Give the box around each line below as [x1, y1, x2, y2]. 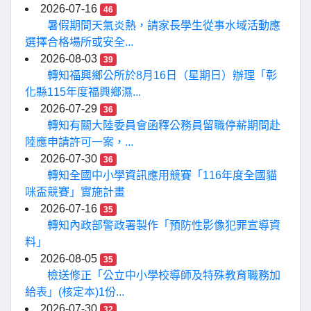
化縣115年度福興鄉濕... [25, 86, 141, 98]
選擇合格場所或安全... [25, 36, 133, 48]
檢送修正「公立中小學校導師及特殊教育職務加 [47, 269, 280, 281]
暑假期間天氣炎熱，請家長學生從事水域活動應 [47, 19, 280, 31]
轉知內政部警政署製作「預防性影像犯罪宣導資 [47, 219, 280, 231]
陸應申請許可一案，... [25, 136, 133, 148]
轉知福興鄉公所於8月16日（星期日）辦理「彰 [47, 69, 277, 81]
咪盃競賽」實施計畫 [25, 186, 125, 198]
